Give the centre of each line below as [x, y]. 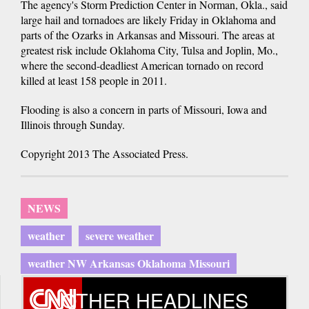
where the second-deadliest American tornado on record [142, 65]
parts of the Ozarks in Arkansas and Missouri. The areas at [148, 34]
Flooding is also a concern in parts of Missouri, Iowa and [144, 109]
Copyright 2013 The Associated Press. [104, 153]
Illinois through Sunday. [73, 124]
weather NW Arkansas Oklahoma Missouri [129, 263]
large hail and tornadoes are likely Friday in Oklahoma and [148, 19]
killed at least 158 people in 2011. [94, 80]
